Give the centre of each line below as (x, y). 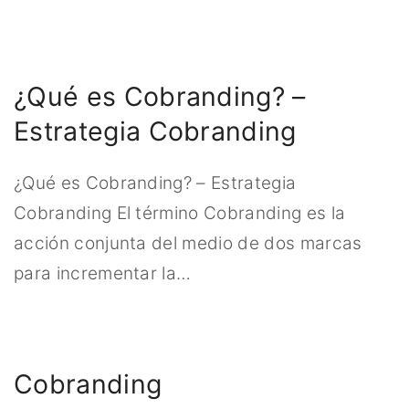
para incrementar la (95, 274)
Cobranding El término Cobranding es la (180, 214)
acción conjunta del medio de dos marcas (188, 244)
